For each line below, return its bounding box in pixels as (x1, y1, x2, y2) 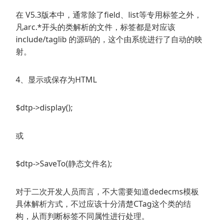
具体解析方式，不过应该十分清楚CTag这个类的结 (16, 198, 191, 210)
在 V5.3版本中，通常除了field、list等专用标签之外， (16, 9, 202, 21)
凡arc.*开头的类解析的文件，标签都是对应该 (16, 22, 175, 33)
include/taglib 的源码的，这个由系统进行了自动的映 (16, 34, 202, 45)
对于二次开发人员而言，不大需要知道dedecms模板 (16, 186, 199, 197)
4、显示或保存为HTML (16, 74, 97, 85)
